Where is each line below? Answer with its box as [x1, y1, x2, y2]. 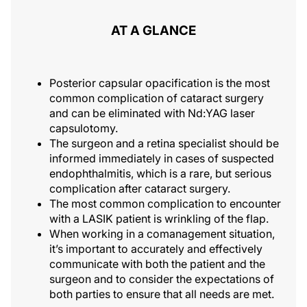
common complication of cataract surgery [49, 91, 264, 105]
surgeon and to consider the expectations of [49, 272, 274, 286]
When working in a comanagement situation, [49, 227, 275, 241]
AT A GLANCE [111, 23, 196, 38]
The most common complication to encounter [49, 197, 281, 210]
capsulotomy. [49, 121, 118, 135]
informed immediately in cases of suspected [49, 151, 274, 165]
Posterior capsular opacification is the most [49, 76, 270, 90]
